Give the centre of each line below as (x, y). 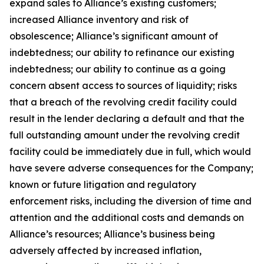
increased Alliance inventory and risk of (99, 19)
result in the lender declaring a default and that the (127, 118)
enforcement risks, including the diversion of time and (131, 201)
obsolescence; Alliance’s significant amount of (114, 36)
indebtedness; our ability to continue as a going (118, 69)
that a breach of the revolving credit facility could (123, 102)
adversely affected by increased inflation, (105, 250)
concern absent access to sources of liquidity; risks (123, 85)
